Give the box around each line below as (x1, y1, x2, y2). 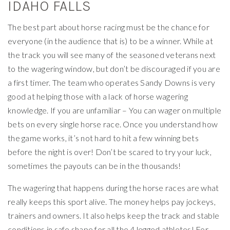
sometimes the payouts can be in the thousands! (8, 160, 181, 170)
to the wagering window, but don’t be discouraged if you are (8, 63, 220, 73)
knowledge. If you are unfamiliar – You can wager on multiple (8, 105, 221, 115)
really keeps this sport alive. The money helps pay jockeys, (8, 196, 216, 206)
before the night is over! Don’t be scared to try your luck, (8, 146, 212, 157)
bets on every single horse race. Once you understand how (8, 119, 218, 129)
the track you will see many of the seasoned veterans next (8, 49, 216, 60)
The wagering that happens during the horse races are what (8, 182, 219, 193)
